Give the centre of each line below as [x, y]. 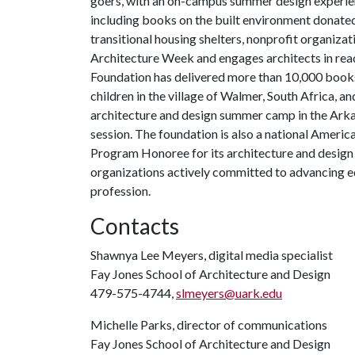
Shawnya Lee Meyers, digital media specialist [212, 255]
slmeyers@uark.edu [229, 293]
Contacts [135, 226]
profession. [120, 191]
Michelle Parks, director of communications [209, 324]
